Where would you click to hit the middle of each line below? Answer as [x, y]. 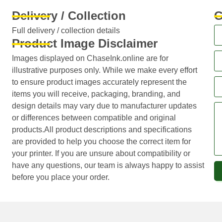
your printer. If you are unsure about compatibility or [101, 153]
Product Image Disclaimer [84, 43]
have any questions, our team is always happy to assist [108, 165]
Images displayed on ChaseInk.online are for [90, 58]
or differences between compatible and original [94, 117]
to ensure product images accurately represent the [99, 82]
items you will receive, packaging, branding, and [96, 94]
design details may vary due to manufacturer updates [104, 106]
